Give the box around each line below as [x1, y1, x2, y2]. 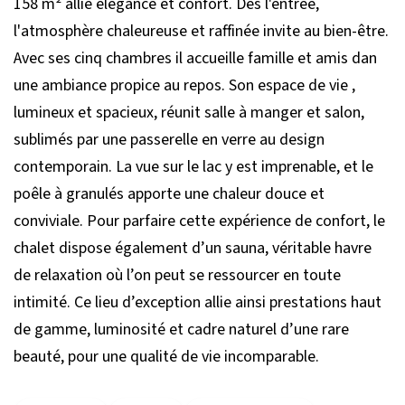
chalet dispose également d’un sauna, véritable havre [14, 237, 372, 259]
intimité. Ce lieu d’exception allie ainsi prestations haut [14, 291, 381, 314]
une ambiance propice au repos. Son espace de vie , [14, 74, 355, 97]
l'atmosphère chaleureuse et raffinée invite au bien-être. [14, 20, 389, 42]
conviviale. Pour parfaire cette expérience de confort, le [14, 210, 385, 232]
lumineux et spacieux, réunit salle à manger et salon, [14, 101, 364, 124]
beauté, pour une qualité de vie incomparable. [14, 345, 319, 368]
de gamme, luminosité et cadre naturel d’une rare [14, 318, 349, 341]
